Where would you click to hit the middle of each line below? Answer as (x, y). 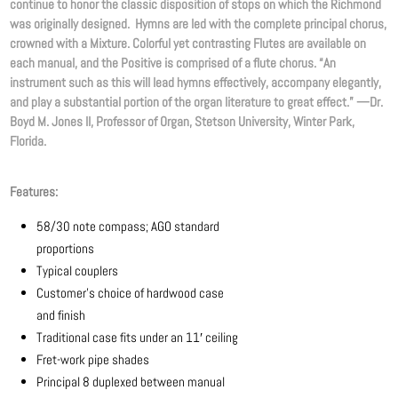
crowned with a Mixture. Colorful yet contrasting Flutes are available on (188, 43)
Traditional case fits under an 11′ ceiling (138, 337)
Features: (34, 191)
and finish (61, 314)
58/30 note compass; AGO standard (128, 226)
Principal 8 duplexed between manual (131, 381)
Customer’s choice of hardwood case (131, 292)
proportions (66, 248)
